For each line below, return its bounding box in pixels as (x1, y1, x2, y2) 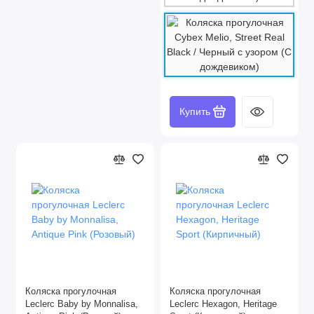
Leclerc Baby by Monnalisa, (25, 299, 138, 309)
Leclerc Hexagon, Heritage (170, 299, 277, 309)
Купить (179, 105, 210, 117)
